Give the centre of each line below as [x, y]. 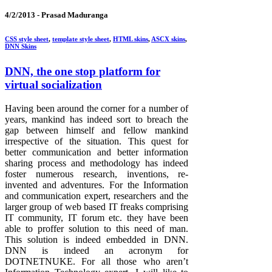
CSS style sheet [27, 39]
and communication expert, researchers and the [97, 195]
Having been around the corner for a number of [97, 108]
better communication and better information [97, 152]
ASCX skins [168, 39]
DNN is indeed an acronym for [97, 250]
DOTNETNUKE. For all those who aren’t [97, 261]
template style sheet [81, 39]
